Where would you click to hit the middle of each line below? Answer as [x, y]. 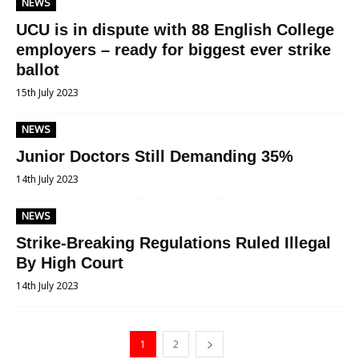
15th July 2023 [47, 93]
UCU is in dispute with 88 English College [175, 30]
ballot [38, 70]
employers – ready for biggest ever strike [173, 50]
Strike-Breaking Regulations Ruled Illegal [173, 243]
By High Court [70, 263]
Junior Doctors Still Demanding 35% [155, 156]
